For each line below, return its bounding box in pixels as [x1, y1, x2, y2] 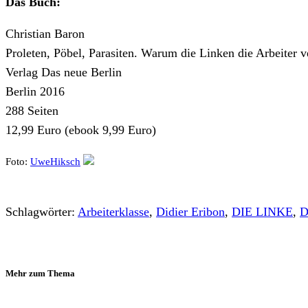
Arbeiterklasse [78, 205, 149, 219]
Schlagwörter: [5, 205, 78, 219]
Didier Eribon [156, 205, 225, 219]
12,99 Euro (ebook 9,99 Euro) [5, 122, 156, 137]
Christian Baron [5, 26, 85, 41]
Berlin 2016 [5, 84, 65, 98]
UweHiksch [30, 156, 80, 168]
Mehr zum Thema [5, 268, 75, 279]
